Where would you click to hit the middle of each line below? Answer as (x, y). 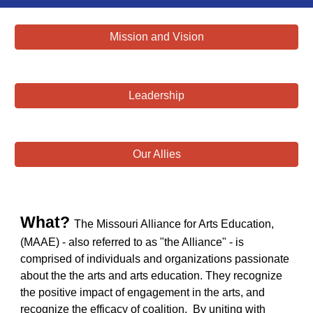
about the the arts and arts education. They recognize (152, 276)
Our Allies (156, 154)
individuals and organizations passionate (188, 259)
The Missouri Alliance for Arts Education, (174, 224)
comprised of (54, 259)
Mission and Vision (156, 37)
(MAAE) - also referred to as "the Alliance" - (128, 242)
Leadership (156, 95)
